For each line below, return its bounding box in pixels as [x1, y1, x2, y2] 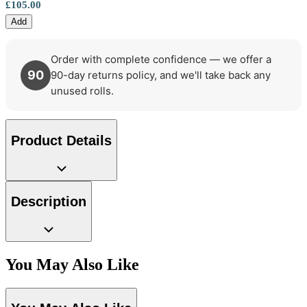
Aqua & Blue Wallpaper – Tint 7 [133, 288, 258, 299]
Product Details [11, 132, 112, 148]
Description [11, 194, 86, 210]
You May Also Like [5, 255, 139, 273]
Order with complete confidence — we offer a [51, 53, 271, 66]
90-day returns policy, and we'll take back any [51, 69, 271, 82]
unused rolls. [51, 84, 114, 98]
